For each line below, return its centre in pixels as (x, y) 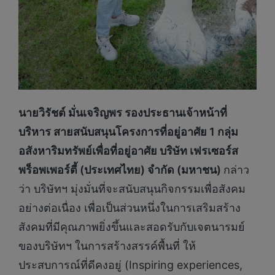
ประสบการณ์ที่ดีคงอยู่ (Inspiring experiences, (130, 265)
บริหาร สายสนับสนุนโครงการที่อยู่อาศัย (114, 132)
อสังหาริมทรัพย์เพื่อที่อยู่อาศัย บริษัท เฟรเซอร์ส (128, 151)
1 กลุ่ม (224, 132)
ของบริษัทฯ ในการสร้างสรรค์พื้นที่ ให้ (107, 246)
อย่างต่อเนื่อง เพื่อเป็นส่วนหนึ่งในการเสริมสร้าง (130, 208)
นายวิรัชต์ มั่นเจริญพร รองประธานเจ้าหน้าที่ (123, 113)
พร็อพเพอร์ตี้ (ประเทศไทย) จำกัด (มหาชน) (121, 170)
